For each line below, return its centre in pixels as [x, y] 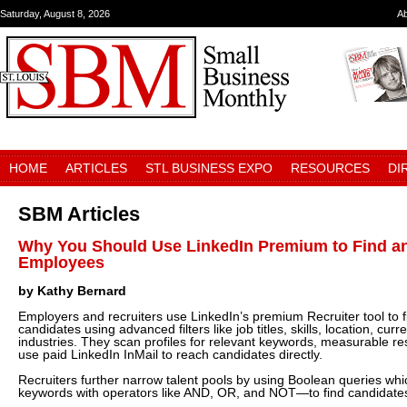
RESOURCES [330, 168]
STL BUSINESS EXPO [209, 168]
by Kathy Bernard [72, 291]
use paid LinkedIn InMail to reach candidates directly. [170, 354]
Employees [61, 263]
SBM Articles [79, 214]
